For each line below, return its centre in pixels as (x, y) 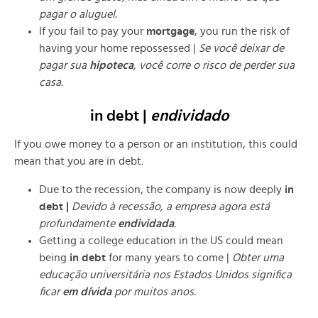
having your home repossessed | (119, 48)
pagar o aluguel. (78, 14)
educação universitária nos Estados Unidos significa (165, 274)
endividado (189, 115)
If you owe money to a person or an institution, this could (156, 144)
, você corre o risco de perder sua (214, 65)
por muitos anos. (154, 291)
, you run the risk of (242, 31)
